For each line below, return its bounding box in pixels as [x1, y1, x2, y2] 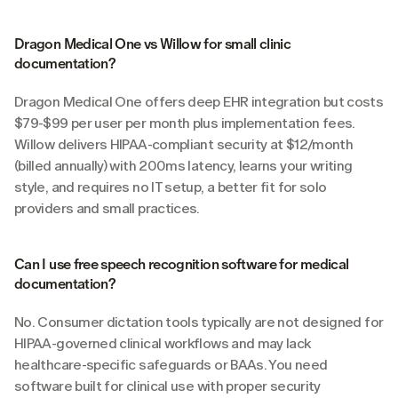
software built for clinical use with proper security [14, 377, 321, 394]
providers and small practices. [14, 199, 200, 217]
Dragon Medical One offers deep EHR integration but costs [14, 92, 384, 110]
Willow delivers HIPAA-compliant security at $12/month [14, 135, 354, 153]
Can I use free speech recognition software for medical [14, 255, 349, 273]
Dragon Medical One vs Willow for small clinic [14, 35, 291, 52]
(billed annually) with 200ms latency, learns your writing [14, 156, 353, 174]
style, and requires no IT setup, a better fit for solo [14, 178, 327, 195]
